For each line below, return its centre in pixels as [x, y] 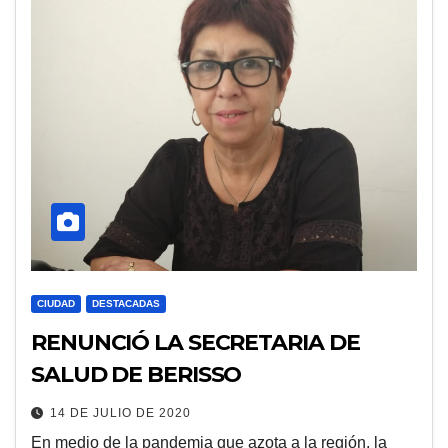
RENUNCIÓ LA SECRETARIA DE [195, 342]
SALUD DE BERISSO [136, 374]
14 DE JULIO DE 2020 [120, 413]
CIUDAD [56, 303]
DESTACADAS [126, 303]
